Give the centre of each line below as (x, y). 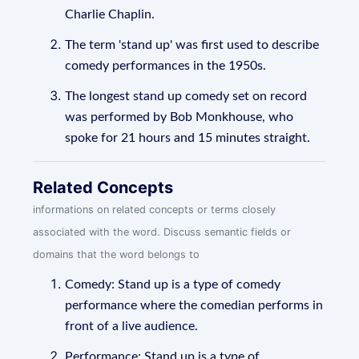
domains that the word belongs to (117, 254)
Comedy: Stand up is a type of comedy (173, 284)
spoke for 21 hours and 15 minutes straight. (188, 138)
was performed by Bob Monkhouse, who (179, 117)
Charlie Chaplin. (110, 14)
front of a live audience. (132, 326)
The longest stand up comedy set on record (186, 96)
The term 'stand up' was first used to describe (192, 45)
